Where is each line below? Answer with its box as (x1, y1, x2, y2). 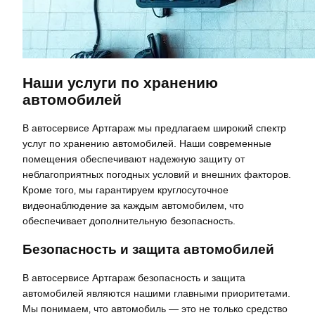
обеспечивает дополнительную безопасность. (22, 215, 236, 227)
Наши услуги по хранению (22, 75, 218, 91)
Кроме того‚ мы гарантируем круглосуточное (22, 184, 229, 196)
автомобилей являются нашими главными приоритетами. (22, 288, 290, 300)
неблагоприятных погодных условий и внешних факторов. (22, 169, 291, 181)
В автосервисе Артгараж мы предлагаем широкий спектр (22, 122, 286, 134)
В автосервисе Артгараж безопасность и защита (22, 272, 245, 284)
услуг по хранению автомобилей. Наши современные (22, 138, 271, 150)
